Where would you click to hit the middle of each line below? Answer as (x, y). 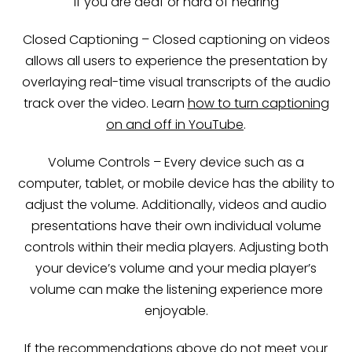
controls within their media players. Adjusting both (176, 247)
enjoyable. (176, 310)
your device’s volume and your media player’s (176, 268)
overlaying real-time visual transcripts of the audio (176, 82)
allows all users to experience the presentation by (176, 60)
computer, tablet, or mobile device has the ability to (176, 183)
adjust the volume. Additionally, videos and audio (176, 204)
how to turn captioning (258, 103)
